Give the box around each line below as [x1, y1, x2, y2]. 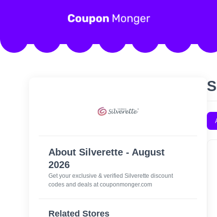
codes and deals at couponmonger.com [48, 181, 152, 188]
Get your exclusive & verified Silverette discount [48, 172, 173, 179]
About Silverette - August [48, 147, 165, 157]
